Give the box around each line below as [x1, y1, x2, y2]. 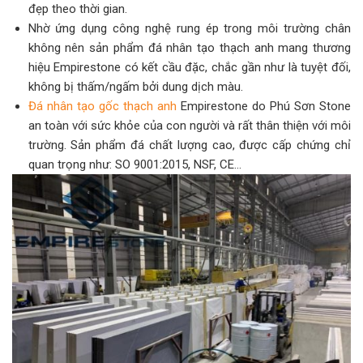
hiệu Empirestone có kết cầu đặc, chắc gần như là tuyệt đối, [28, 60, 351, 75]
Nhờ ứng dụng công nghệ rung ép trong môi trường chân [28, 21, 351, 36]
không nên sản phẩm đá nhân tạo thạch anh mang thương [28, 41, 351, 56]
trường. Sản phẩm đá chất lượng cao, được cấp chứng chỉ [28, 138, 351, 153]
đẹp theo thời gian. [28, 2, 127, 17]
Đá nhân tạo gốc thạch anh [28, 99, 177, 114]
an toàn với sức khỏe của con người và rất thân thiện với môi [28, 118, 351, 134]
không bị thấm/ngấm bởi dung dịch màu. [28, 79, 243, 95]
